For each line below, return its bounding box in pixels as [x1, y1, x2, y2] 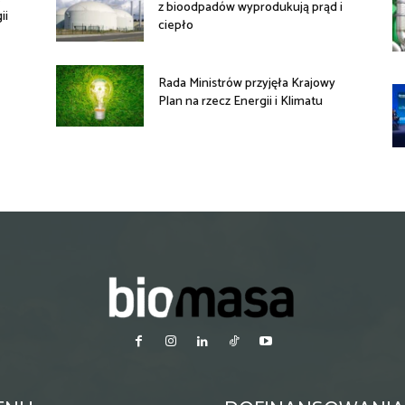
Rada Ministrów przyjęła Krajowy [158, 73, 336, 95]
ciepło [158, 15, 194, 37]
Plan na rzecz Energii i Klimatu [158, 91, 324, 113]
